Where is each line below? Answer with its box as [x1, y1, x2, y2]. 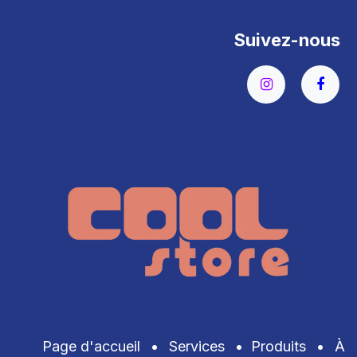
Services [169, 337, 225, 355]
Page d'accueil [42, 337, 140, 355]
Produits [251, 337, 306, 355]
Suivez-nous [233, 29, 340, 51]
